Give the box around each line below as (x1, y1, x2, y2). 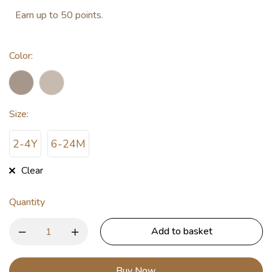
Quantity (9, 195, 45, 209)
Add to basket (151, 225, 212, 238)
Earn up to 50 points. (15, 8, 103, 22)
